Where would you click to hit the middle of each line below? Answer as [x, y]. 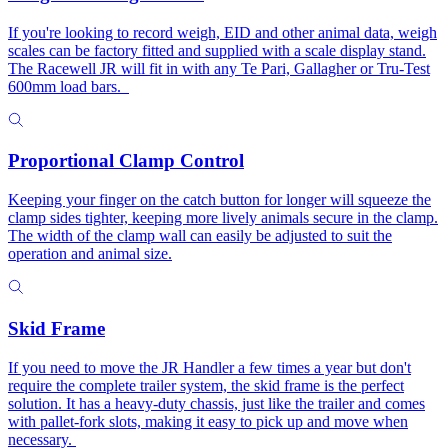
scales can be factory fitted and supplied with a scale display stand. [217, 50]
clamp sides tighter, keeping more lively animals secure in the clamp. [223, 218]
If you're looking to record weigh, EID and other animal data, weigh [222, 32]
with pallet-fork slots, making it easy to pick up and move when [208, 421]
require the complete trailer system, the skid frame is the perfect [206, 385]
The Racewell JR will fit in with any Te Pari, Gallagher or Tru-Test [219, 68]
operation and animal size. [90, 254]
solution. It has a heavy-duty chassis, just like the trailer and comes [216, 403]
